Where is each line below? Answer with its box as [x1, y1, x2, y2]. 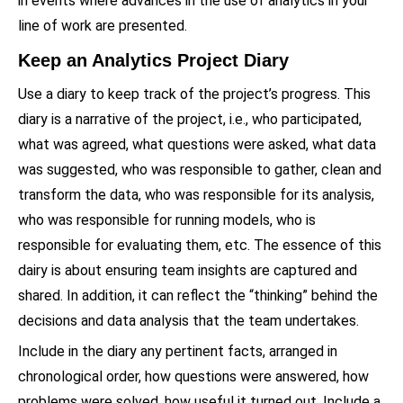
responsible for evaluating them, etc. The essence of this [18, 236, 381, 254]
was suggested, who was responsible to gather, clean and [18, 160, 381, 178]
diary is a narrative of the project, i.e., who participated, [18, 110, 362, 128]
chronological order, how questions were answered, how [18, 367, 369, 385]
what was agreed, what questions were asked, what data [18, 135, 376, 153]
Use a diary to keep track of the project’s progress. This [18, 85, 371, 103]
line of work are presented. [18, 16, 187, 34]
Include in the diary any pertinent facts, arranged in [18, 342, 337, 360]
